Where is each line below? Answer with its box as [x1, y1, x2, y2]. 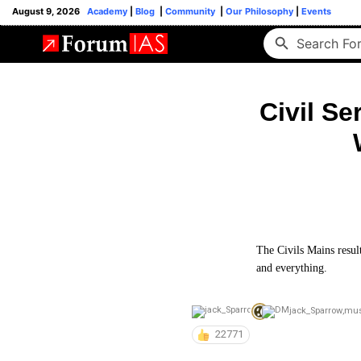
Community [163, 6, 220, 17]
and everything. [256, 262, 327, 274]
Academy [87, 6, 127, 17]
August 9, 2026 [12, 6, 87, 17]
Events [299, 6, 331, 17]
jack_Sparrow [289, 305, 342, 317]
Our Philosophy [223, 6, 293, 17]
